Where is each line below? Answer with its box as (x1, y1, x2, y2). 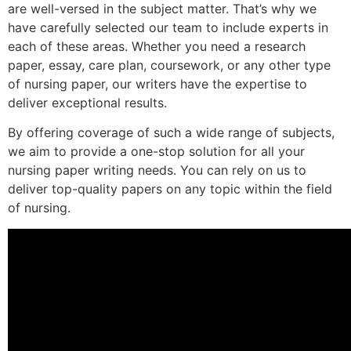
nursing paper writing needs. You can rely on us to (8, 162, 306, 179)
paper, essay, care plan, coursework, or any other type (8, 56, 331, 73)
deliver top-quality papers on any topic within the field (8, 181, 332, 197)
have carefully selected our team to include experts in (8, 19, 328, 35)
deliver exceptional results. (8, 94, 167, 110)
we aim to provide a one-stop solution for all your (8, 143, 305, 160)
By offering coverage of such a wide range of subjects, (8, 125, 335, 141)
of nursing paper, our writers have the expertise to (8, 75, 307, 92)
